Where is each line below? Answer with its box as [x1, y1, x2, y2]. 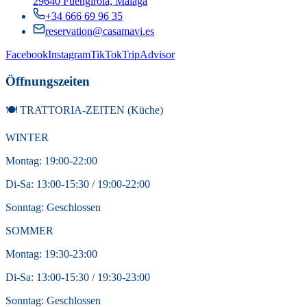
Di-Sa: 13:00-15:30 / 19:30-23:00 [5, 271, 150, 283]
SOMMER [5, 224, 53, 236]
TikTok [90, 49, 122, 61]
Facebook [5, 49, 48, 61]
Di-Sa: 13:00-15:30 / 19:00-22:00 [5, 177, 150, 190]
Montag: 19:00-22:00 [5, 154, 97, 167]
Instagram [48, 49, 90, 61]
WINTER [5, 131, 49, 143]
